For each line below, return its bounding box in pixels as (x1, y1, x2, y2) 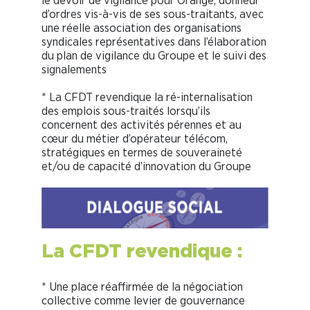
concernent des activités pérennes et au (42, 118, 241, 131)
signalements (42, 63, 107, 75)
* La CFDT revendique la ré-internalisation (42, 91, 253, 103)
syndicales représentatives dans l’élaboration (42, 35, 266, 48)
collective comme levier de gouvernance (42, 295, 245, 307)
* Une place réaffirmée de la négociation (42, 281, 243, 293)
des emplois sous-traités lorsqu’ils (42, 104, 210, 117)
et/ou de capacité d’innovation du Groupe (42, 160, 251, 172)
